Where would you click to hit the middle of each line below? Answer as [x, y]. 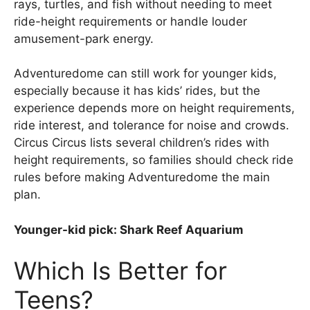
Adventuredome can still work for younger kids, [145, 74]
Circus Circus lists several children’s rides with [142, 143]
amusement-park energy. [84, 38]
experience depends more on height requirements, [154, 108]
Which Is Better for [120, 271]
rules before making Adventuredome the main [142, 177]
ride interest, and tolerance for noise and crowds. [152, 126]
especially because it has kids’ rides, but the [137, 91]
